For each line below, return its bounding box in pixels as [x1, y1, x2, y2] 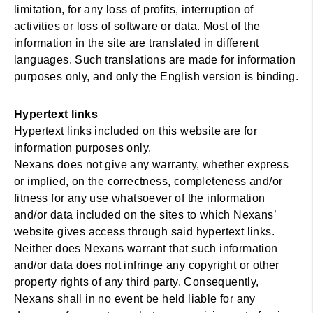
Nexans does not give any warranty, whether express [14, 159, 289, 170]
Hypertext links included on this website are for [14, 125, 258, 137]
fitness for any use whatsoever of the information [14, 192, 265, 204]
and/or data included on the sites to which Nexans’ [14, 209, 276, 221]
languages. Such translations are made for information [14, 54, 296, 66]
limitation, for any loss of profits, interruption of [14, 3, 254, 15]
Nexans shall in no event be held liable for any [14, 293, 256, 305]
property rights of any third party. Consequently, [14, 276, 259, 288]
